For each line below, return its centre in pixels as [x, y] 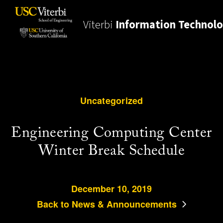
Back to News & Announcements [107, 204]
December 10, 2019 [111, 188]
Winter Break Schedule [111, 151]
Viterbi [100, 25]
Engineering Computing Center [111, 133]
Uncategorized [111, 100]
